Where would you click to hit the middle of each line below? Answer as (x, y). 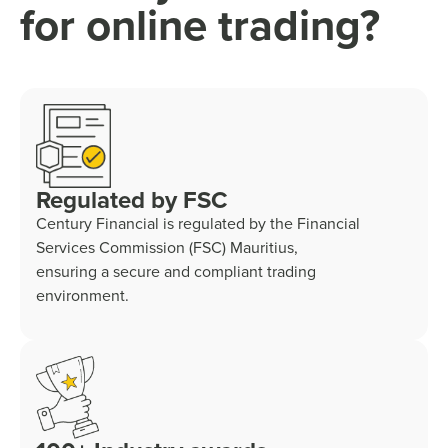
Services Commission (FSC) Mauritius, (167, 248)
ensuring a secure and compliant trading (176, 272)
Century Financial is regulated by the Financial (198, 224)
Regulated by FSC (131, 200)
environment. (82, 296)
